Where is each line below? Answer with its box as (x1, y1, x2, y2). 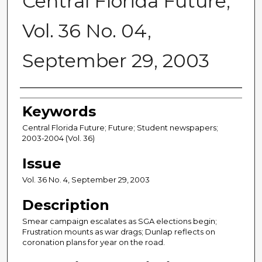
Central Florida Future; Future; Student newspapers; (22, 123, 218, 133)
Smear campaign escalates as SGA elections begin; (22, 216, 217, 226)
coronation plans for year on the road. (22, 237, 165, 247)
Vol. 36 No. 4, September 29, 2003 (22, 175, 150, 185)
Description (22, 196, 109, 214)
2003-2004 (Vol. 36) (22, 133, 95, 143)
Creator (20, 92, 77, 109)
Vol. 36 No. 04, (22, 19, 151, 43)
